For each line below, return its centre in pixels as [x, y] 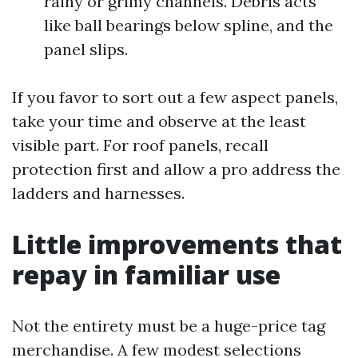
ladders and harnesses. [98, 193]
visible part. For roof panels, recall [140, 145]
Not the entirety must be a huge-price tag [169, 326]
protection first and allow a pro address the [176, 169]
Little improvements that [177, 244]
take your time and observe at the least [159, 121]
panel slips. [86, 49]
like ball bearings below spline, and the [189, 25]
